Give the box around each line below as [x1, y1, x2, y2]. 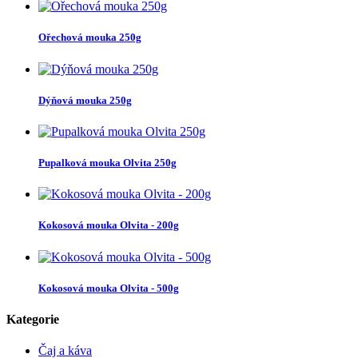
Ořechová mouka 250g [38, 31, 141, 44]
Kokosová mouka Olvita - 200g [38, 219, 179, 232]
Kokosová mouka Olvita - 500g [38, 281, 179, 294]
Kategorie [6, 312, 59, 326]
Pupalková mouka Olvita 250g [38, 157, 177, 169]
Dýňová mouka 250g [38, 93, 132, 106]
